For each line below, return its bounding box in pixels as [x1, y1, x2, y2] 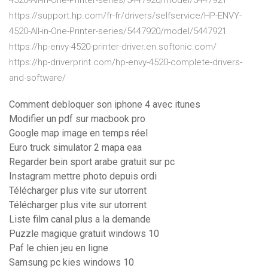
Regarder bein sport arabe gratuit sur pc [9, 156, 175, 168]
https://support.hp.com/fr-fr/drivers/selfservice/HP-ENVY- [9, 10, 242, 22]
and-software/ [9, 72, 66, 84]
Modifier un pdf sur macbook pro [9, 113, 145, 125]
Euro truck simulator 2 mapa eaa [9, 142, 142, 154]
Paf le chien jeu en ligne [9, 242, 108, 254]
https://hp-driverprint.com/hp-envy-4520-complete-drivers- [9, 57, 242, 68]
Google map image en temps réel [9, 127, 148, 139]
